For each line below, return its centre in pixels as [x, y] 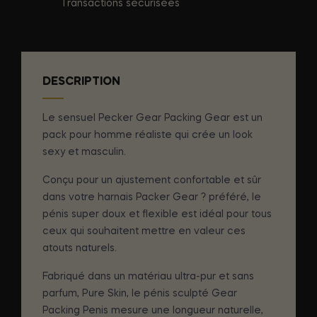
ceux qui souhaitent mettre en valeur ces [144, 231]
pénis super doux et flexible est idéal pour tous [157, 214]
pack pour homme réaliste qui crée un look [148, 135]
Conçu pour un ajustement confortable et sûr [152, 180]
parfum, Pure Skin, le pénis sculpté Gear [140, 293]
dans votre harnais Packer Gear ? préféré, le [152, 197]
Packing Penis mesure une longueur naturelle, [153, 310]
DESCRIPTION [81, 82]
